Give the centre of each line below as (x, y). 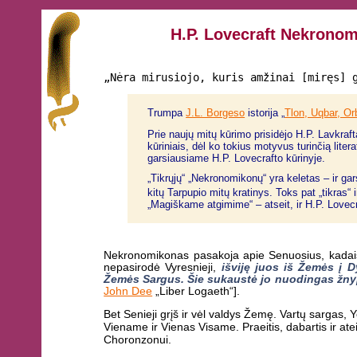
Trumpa (167, 112)
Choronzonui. (138, 340)
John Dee (128, 291)
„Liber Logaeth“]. (196, 291)
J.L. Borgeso (216, 112)
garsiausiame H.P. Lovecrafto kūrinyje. (237, 159)
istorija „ (265, 112)
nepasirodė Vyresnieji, (163, 267)
